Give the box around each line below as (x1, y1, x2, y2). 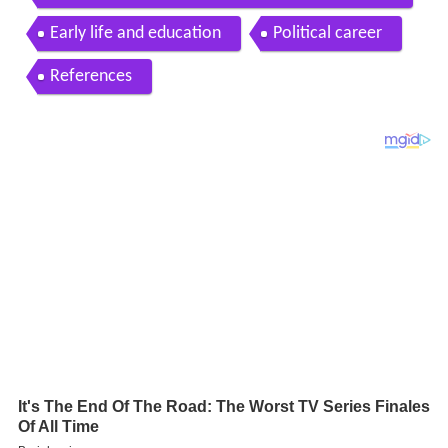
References (49, 66, 132, 86)
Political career (272, 23, 382, 43)
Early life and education (49, 23, 221, 43)
